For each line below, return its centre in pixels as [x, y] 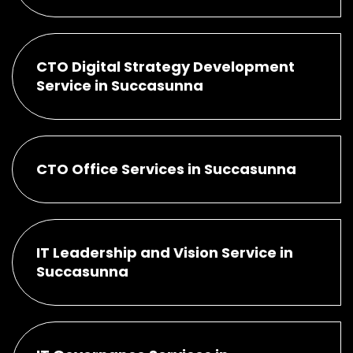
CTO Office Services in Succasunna [166, 169]
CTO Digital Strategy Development [165, 66]
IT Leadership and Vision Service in [165, 252]
